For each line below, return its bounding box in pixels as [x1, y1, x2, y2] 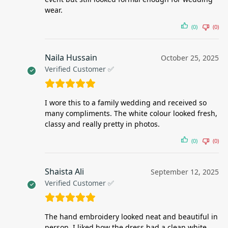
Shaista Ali [45, 165, 84, 177]
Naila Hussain [45, 51, 97, 63]
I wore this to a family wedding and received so [45, 97, 207, 107]
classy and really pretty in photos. [45, 119, 160, 129]
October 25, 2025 [161, 52, 219, 63]
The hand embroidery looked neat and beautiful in [45, 211, 218, 221]
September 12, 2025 [151, 166, 219, 177]
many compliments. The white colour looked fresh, [45, 108, 217, 118]
